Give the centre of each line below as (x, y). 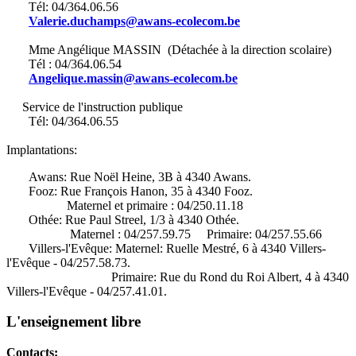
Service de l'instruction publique (95, 106)
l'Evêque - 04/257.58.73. (68, 262)
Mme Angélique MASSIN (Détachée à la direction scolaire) (169, 49)
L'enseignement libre (74, 322)
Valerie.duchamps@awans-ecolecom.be (134, 21)
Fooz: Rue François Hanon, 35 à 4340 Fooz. (130, 191)
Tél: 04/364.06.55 (64, 121)
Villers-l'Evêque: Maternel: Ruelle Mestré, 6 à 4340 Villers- (166, 248)
